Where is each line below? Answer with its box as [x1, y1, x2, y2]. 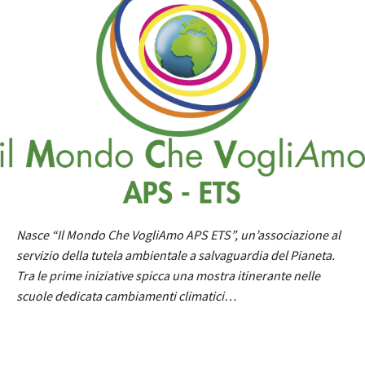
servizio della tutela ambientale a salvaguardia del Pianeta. [16, 247, 335, 264]
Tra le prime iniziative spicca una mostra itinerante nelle [16, 267, 320, 284]
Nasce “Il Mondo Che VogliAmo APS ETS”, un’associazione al [16, 226, 341, 244]
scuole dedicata [16, 288, 104, 305]
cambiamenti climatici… [104, 288, 236, 305]
